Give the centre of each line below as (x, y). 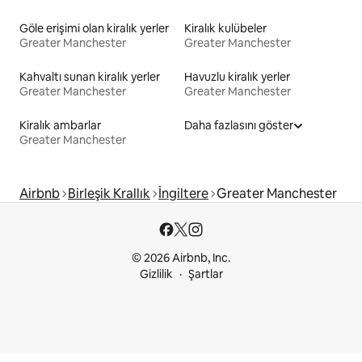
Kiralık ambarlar (60, 126)
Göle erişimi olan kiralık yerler (94, 29)
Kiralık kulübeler (225, 29)
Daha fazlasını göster (239, 126)
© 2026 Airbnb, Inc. (181, 258)
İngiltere (183, 194)
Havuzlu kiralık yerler (237, 77)
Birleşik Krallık (109, 194)
